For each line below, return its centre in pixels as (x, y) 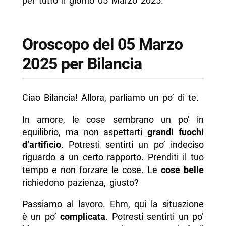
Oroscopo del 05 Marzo (102, 44)
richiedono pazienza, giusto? (80, 183)
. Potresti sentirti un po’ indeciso (132, 145)
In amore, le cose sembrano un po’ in (113, 120)
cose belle (183, 170)
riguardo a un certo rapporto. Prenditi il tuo (113, 157)
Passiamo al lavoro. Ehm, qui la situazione (113, 204)
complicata (83, 217)
